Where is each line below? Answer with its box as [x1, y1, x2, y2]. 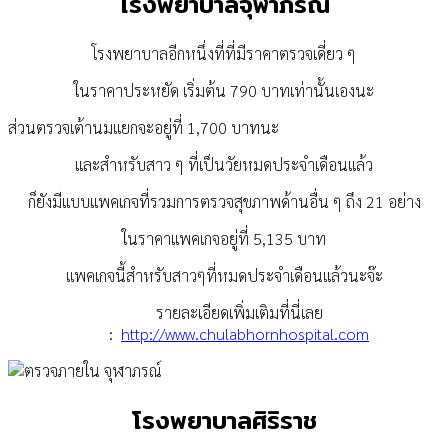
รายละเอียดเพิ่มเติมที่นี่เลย [155, 302, 323, 323]
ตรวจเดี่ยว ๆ [279, 43, 356, 64]
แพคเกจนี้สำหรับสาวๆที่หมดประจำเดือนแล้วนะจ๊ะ [65, 265, 383, 286]
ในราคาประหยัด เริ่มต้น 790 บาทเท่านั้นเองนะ [74, 80, 374, 101]
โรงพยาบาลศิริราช [131, 400, 317, 439]
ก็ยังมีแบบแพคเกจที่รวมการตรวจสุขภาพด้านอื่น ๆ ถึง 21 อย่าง [27, 191, 421, 212]
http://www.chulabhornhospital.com [121, 323, 369, 344]
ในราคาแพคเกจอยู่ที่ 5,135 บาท [122, 228, 326, 249]
